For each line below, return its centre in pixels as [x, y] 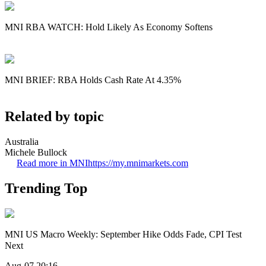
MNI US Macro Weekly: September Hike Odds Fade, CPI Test [123, 234]
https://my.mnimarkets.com [138, 163]
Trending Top [46, 188]
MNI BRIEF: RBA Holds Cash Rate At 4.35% [93, 80]
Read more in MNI [52, 163]
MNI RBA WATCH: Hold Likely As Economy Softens [109, 27]
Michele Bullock [36, 153]
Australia [22, 142]
